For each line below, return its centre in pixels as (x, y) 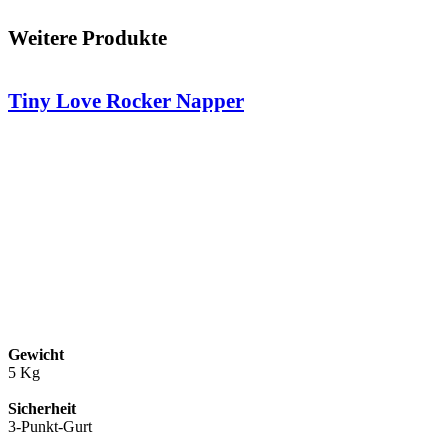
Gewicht (36, 354)
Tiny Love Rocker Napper (126, 100)
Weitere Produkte (87, 37)
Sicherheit (42, 408)
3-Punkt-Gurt (50, 426)
